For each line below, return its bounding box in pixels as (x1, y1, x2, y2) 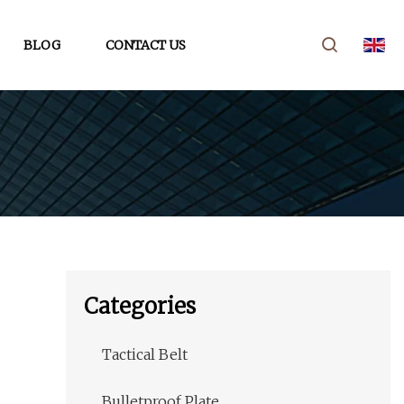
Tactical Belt (102, 345, 188, 364)
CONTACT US (106, 36, 186, 53)
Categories (84, 292, 196, 321)
